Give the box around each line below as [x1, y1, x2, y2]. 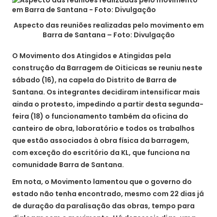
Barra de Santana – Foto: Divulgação [42, 30, 175, 40]
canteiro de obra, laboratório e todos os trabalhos [12, 123, 195, 133]
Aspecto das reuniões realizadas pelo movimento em [13, 20, 204, 30]
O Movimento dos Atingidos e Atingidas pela [12, 50, 171, 61]
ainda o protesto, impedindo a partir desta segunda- [12, 99, 203, 109]
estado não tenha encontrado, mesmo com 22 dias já [12, 188, 204, 199]
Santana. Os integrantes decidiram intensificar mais [12, 87, 200, 97]
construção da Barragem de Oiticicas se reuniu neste [12, 62, 202, 73]
